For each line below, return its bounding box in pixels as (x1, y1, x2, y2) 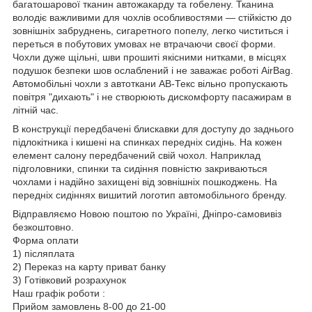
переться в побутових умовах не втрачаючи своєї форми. (13, 38, 276, 49)
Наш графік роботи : (13, 287, 105, 299)
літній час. (13, 104, 58, 116)
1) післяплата (13, 247, 75, 259)
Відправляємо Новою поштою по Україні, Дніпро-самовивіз (13, 208, 281, 219)
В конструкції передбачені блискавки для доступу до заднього (13, 123, 294, 134)
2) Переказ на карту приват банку (13, 260, 166, 272)
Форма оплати (13, 234, 79, 246)
